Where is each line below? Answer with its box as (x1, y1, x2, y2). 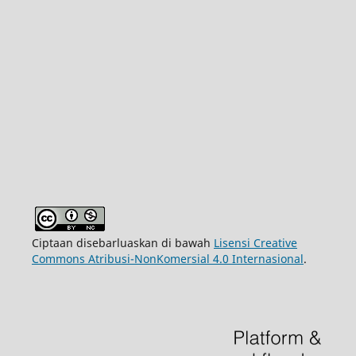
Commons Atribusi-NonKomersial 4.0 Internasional (31, 250, 304, 266)
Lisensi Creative (213, 234, 297, 250)
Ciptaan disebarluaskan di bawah (31, 234, 214, 250)
